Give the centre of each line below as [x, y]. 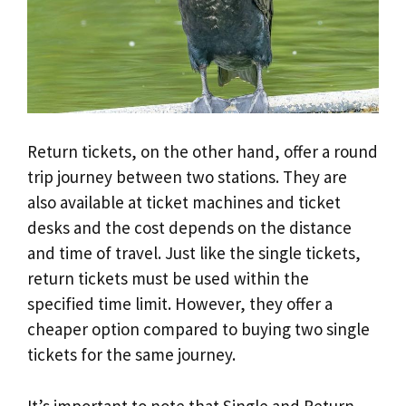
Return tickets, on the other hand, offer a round [203, 152]
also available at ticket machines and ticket [184, 203]
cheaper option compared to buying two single [198, 329]
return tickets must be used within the [168, 279]
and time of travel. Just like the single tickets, [194, 253]
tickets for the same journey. [131, 355]
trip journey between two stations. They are [187, 177]
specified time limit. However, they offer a [180, 304]
